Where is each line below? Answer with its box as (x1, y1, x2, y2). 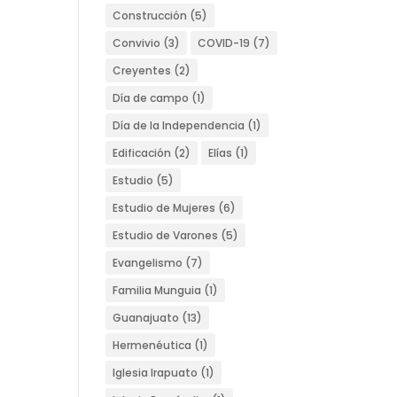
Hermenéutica (113, 338, 192, 353)
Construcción (113, 8, 188, 23)
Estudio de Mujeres (113, 200, 216, 215)
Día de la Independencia (113, 118, 245, 133)
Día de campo (113, 90, 190, 105)
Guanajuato (113, 310, 180, 325)
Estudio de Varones (113, 228, 219, 243)
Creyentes (113, 63, 172, 78)
